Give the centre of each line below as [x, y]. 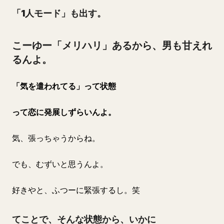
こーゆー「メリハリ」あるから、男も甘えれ [112, 45]
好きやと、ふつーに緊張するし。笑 [76, 190]
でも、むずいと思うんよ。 [60, 164]
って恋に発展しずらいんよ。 [64, 112]
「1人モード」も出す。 [59, 13]
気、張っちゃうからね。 [56, 138]
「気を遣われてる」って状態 [64, 86]
